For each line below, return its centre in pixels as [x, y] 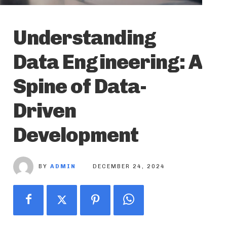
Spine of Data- [80, 86]
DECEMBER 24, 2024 [129, 167]
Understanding [85, 38]
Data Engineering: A [108, 62]
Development [76, 135]
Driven [45, 111]
